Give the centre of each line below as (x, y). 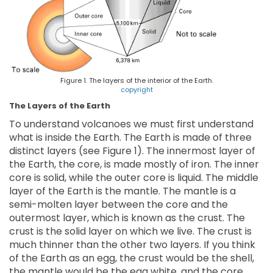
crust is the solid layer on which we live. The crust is (130, 232)
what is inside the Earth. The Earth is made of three (130, 138)
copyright (136, 90)
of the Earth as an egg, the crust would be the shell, (132, 258)
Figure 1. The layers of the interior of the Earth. (136, 81)
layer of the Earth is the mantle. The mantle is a (122, 191)
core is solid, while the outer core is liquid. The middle (134, 178)
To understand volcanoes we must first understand (131, 124)
